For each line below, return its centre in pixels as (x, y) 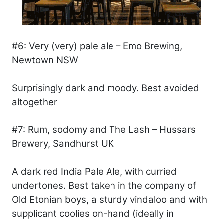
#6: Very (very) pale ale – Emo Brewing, (97, 46)
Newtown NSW (45, 60)
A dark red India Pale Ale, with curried (94, 171)
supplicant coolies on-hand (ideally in (93, 213)
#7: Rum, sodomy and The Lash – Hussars (104, 129)
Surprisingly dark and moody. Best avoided (106, 88)
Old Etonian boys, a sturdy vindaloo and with (110, 199)
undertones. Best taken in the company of (104, 185)
